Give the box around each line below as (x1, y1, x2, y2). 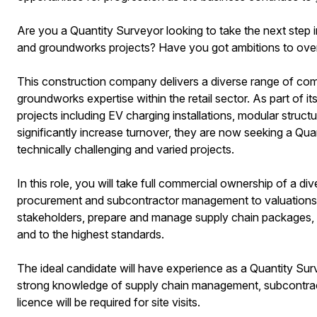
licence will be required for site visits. (16, 295, 200, 309)
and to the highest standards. (16, 227, 164, 241)
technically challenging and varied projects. (16, 142, 234, 156)
